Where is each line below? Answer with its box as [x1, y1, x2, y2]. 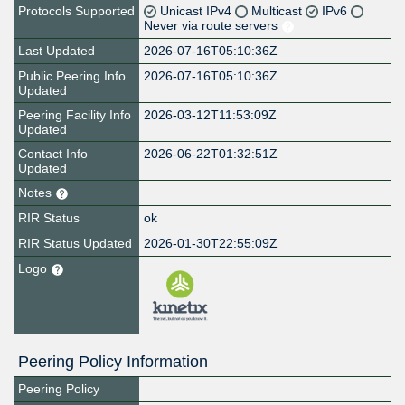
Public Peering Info [18, 69, 126, 84]
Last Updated [18, 43, 95, 59]
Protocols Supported [18, 4, 135, 19]
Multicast [251, 4, 306, 19]
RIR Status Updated [18, 236, 132, 251]
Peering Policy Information [18, 353, 208, 372]
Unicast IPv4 [160, 4, 236, 19]
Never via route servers [144, 18, 282, 33]
